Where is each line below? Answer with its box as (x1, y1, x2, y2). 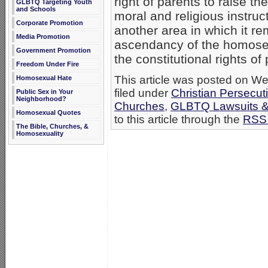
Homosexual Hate (16, 74, 72, 81)
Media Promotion (16, 33, 70, 40)
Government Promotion (16, 47, 91, 54)
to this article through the (114, 113, 243, 126)
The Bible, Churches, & (16, 123, 89, 130)
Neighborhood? (16, 95, 66, 102)
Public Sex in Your (16, 88, 73, 95)
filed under (114, 87, 171, 100)
